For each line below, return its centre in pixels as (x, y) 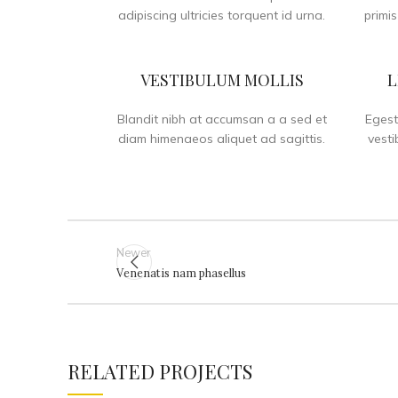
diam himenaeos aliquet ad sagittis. (222, 139)
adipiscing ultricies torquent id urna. (222, 15)
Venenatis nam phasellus (181, 273)
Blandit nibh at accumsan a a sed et (222, 119)
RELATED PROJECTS (160, 371)
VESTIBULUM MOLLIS (222, 80)
